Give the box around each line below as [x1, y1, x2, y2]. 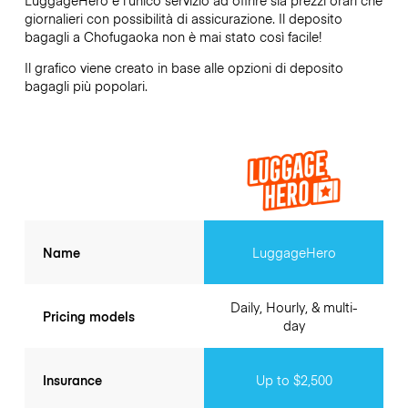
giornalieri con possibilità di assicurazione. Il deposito [24, 8, 342, 27]
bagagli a [24, 26, 84, 46]
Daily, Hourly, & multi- [229, 298, 358, 317]
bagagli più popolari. [24, 76, 148, 96]
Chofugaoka [83, 26, 158, 46]
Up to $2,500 [255, 371, 332, 390]
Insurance [42, 371, 102, 390]
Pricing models [42, 307, 135, 326]
